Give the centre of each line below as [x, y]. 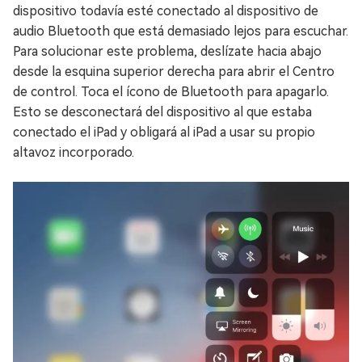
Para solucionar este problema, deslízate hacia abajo [167, 52]
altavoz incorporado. [74, 153]
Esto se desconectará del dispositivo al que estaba [162, 112]
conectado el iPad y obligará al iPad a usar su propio [164, 133]
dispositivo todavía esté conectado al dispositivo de [166, 11]
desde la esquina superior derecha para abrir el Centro [174, 72]
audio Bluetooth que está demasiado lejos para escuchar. [181, 32]
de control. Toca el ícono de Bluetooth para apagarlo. [171, 92]
